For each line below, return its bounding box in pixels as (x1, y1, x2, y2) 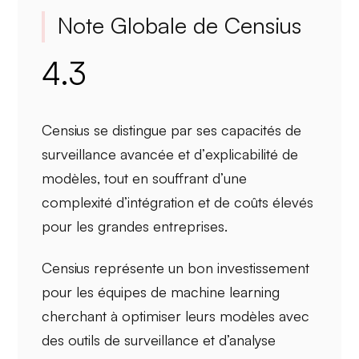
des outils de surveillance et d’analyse (42, 330, 276, 349)
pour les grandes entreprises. (42, 217, 228, 236)
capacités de (221, 121, 302, 139)
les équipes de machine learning (76, 282, 280, 301)
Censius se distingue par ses (42, 121, 222, 139)
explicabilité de (205, 145, 299, 163)
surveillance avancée (42, 145, 175, 163)
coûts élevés (234, 193, 314, 212)
